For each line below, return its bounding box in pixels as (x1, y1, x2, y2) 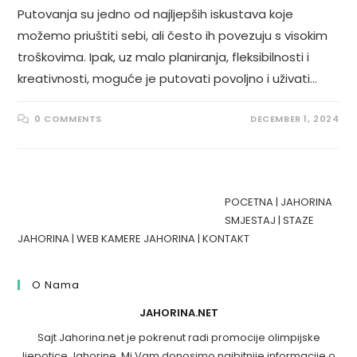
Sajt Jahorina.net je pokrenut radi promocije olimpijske (37, 329, 320, 345)
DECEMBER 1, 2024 (249, 112, 339, 125)
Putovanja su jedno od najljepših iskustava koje (18, 5, 294, 22)
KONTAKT (202, 230, 250, 246)
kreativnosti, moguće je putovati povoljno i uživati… (18, 69, 318, 87)
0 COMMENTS (34, 112, 103, 125)
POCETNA (225, 194, 274, 210)
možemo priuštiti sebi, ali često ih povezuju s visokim (18, 26, 328, 44)
